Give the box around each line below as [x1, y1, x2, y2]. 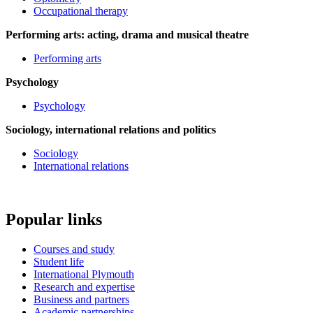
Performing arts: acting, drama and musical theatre [6, 29, 249, 41]
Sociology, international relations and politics [6, 124, 216, 136]
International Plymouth [34, 268, 134, 280]
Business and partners [34, 293, 129, 305]
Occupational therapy [34, 5, 128, 17]
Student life [34, 255, 84, 268]
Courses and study [34, 242, 115, 255]
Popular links [6, 210, 102, 228]
